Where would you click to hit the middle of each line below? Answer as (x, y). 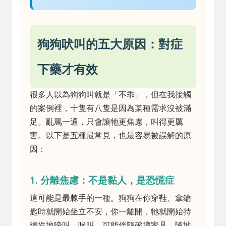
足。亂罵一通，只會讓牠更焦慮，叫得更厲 (106, 122)
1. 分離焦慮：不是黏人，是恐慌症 (102, 180)
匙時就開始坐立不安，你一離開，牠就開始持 (110, 211)
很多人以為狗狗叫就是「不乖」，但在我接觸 (110, 94)
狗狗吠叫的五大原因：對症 (110, 43)
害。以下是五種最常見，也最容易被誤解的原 (110, 135)
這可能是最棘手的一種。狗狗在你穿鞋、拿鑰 (110, 198)
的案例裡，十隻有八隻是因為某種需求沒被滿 (110, 108)
